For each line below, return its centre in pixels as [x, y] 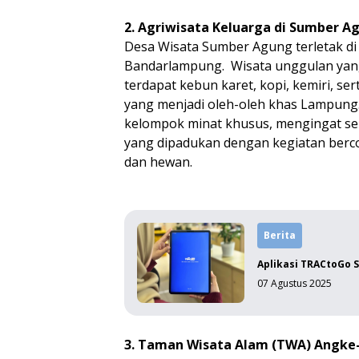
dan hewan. [159, 162]
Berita [280, 235]
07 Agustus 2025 [295, 283]
